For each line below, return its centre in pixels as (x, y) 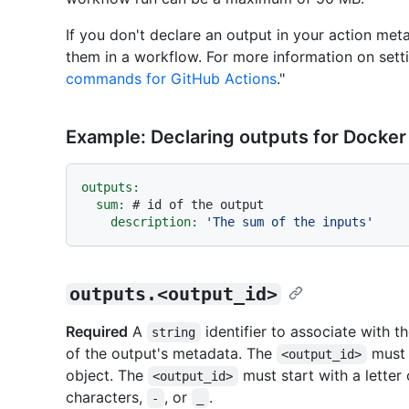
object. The (107, 376)
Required (97, 332)
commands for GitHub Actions (171, 79)
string (174, 333)
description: (154, 222)
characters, (106, 398)
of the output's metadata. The (171, 354)
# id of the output (198, 205)
